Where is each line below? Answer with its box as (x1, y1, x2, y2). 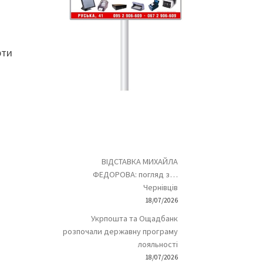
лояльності (137, 239, 178, 250)
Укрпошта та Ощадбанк (90, 213, 178, 224)
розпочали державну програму (62, 226, 178, 237)
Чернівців (143, 182, 178, 193)
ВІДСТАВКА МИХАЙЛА (101, 156, 178, 167)
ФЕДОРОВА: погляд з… (92, 169, 178, 180)
